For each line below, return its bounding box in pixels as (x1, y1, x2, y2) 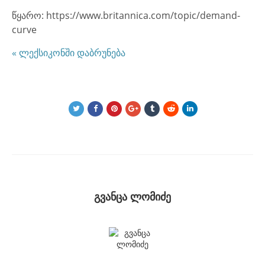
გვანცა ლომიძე (94, 191, 171, 203)
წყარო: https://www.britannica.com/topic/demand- (12, 9, 240, 22)
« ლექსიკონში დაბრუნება (12, 46, 125, 59)
